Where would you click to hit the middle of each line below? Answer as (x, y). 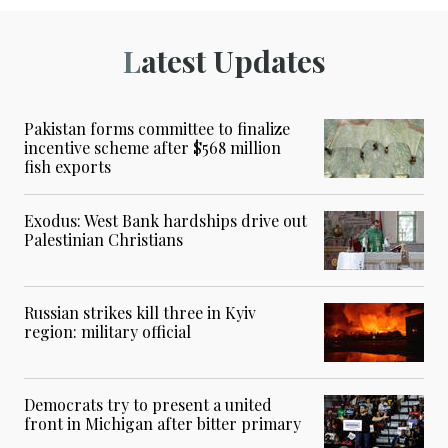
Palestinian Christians (103, 240)
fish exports (67, 167)
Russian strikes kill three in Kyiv (140, 313)
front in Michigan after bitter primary (162, 424)
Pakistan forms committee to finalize (157, 129)
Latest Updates (233, 61)
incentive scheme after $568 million (152, 148)
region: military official (107, 332)
